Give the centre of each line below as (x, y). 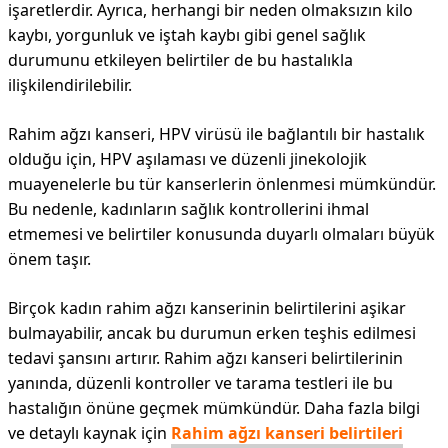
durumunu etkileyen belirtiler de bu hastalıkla (180, 60)
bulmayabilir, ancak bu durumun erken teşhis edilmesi (212, 333)
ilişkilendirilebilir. (70, 85)
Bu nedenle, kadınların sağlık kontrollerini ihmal (188, 209)
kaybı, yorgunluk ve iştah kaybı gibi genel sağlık (187, 35)
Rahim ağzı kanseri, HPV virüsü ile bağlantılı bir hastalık (216, 134)
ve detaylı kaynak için (89, 433)
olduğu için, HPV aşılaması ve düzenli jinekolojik (187, 159)
